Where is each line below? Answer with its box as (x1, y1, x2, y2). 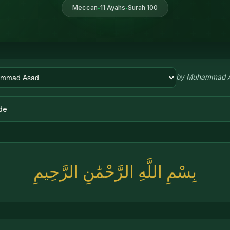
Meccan (72, 3, 98, 11)
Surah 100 (128, 3, 158, 11)
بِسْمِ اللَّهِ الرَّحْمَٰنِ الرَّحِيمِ (33, 162, 197, 181)
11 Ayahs (100, 3, 125, 11)
